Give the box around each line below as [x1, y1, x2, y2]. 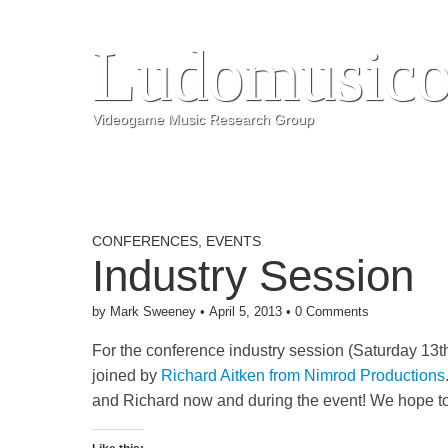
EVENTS [206, 233, 261, 249]
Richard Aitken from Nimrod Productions [161, 367, 445, 384]
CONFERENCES [92, 233, 198, 249]
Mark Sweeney [110, 304, 196, 319]
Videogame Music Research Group [92, 111, 314, 127]
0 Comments [295, 304, 369, 319]
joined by [92, 367, 161, 384]
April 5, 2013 [209, 304, 282, 319]
